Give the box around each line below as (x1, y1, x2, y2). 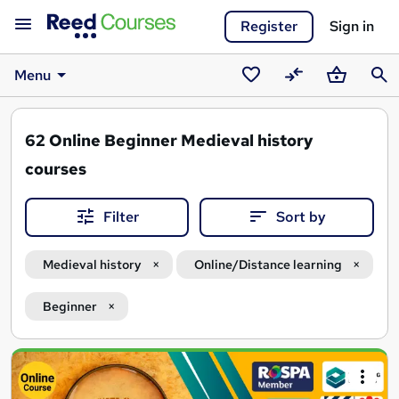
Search (10, 351, 65, 372)
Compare (279, 88, 341, 107)
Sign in (330, 17, 374, 36)
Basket (322, 88, 368, 107)
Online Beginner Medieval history (49, 130, 313, 151)
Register (240, 17, 297, 36)
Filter (103, 208, 139, 226)
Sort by (276, 208, 326, 226)
